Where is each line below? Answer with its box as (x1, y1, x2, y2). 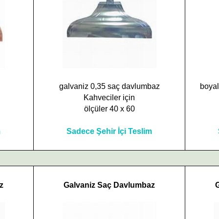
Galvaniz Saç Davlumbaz (64, 181, 155, 189)
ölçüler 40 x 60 (84, 105, 135, 113)
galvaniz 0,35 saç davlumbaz (59, 82, 160, 90)
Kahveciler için (84, 93, 135, 102)
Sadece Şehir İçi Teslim (66, 127, 152, 135)
